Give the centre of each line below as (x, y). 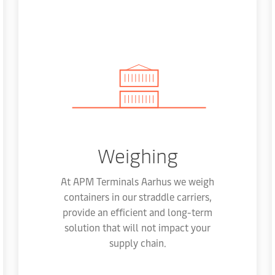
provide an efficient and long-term (137, 212)
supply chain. (137, 242)
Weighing (137, 155)
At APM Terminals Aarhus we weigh (137, 181)
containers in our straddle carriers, (137, 196)
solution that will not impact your (137, 227)
